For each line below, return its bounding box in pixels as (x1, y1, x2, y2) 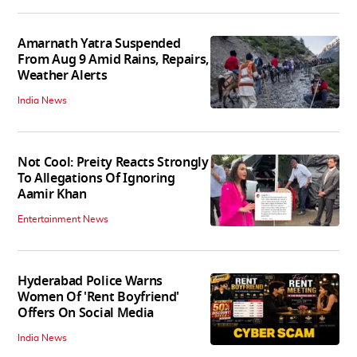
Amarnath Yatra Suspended (18, 33, 181, 53)
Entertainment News (18, 214, 108, 224)
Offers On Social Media (18, 303, 154, 323)
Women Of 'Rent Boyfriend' (18, 287, 179, 307)
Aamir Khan (18, 184, 87, 204)
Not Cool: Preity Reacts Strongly (18, 152, 209, 172)
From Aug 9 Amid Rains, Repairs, (18, 49, 210, 69)
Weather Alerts (18, 65, 108, 85)
